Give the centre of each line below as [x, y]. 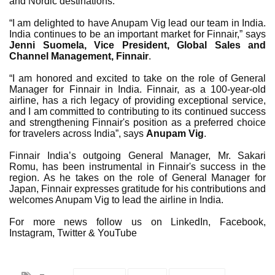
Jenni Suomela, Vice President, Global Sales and [137, 45]
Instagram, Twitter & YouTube [73, 233]
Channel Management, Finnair [79, 56]
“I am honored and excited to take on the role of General [137, 78]
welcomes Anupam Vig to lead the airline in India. [116, 199]
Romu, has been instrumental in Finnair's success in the [137, 166]
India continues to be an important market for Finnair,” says [137, 34]
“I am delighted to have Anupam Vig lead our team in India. [137, 23]
